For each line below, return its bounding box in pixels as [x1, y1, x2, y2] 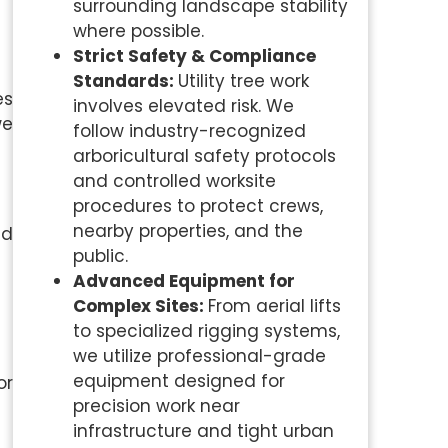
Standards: [72, 68, 178, 93]
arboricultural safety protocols [72, 143, 336, 168]
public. [72, 243, 128, 268]
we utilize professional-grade [72, 343, 326, 368]
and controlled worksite [72, 168, 276, 193]
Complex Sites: [72, 293, 208, 318]
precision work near [72, 393, 240, 418]
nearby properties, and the [72, 218, 303, 243]
